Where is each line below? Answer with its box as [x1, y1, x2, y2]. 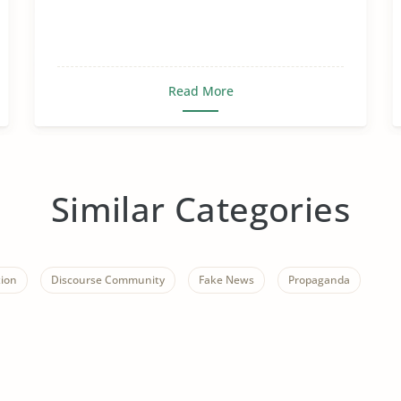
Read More [167, 82, 234, 99]
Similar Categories [50, 185, 351, 232]
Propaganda [288, 272, 350, 287]
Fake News [199, 272, 254, 287]
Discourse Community [51, 272, 165, 287]
